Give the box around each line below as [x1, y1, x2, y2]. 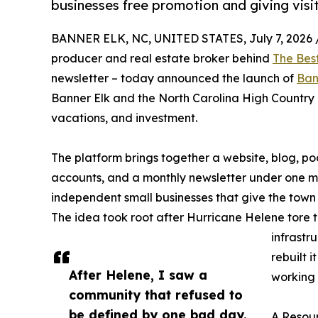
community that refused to [69, 287, 243, 303]
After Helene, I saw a [69, 267, 207, 283]
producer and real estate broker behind [51, 51, 273, 66]
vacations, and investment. [51, 111, 197, 126]
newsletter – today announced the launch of [51, 71, 297, 86]
